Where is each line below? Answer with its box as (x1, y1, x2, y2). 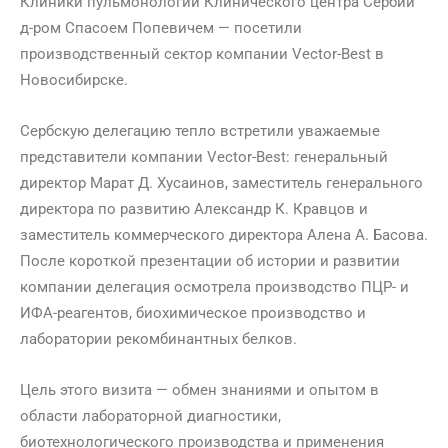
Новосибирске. (20, 70, 128, 89)
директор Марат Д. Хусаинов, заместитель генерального (20, 173, 423, 192)
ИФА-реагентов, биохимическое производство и (20, 303, 366, 322)
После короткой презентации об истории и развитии (20, 251, 400, 270)
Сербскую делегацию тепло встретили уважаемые (20, 121, 380, 140)
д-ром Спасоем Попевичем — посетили (20, 18, 302, 37)
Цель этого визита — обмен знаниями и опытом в (20, 380, 379, 399)
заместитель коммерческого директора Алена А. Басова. (20, 225, 428, 244)
